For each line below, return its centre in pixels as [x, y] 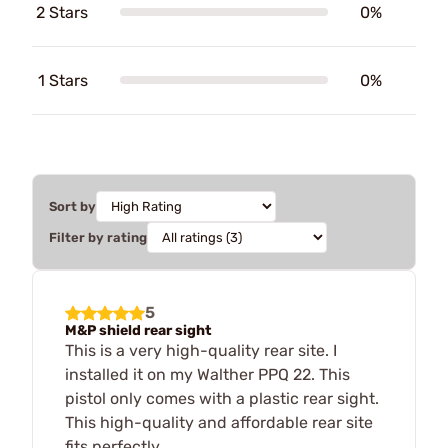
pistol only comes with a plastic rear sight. [222, 398]
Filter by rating [98, 237]
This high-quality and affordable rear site [219, 422]
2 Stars [62, 12]
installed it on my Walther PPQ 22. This [207, 374]
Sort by [72, 206]
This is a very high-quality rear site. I [201, 350]
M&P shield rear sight [138, 330]
